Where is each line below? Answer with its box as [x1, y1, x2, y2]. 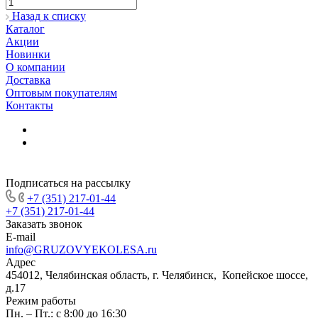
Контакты [6, 99, 53, 112]
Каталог [6, 23, 45, 35]
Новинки [6, 48, 50, 61]
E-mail [6, 231, 35, 243]
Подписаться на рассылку [6, 177, 131, 190]
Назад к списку [12, 10, 86, 23]
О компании [6, 61, 65, 74]
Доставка [6, 74, 50, 87]
